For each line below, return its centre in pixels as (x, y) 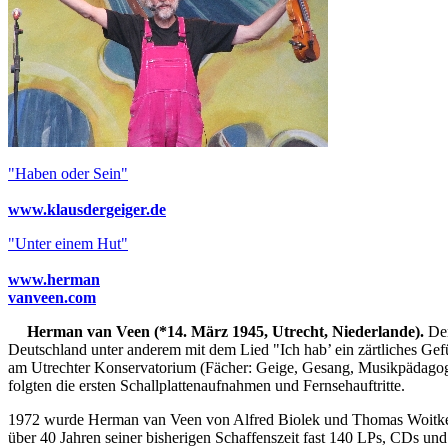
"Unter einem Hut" (68, 243)
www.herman (54, 279)
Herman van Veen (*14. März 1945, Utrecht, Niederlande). (225, 331)
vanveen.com (52, 297)
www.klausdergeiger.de (87, 209)
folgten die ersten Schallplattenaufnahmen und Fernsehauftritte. (206, 385)
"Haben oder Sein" (68, 173)
